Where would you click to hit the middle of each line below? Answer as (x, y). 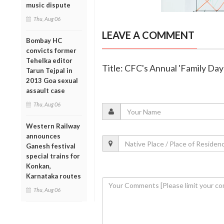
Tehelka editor (49, 60)
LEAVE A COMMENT (148, 35)
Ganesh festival (51, 146)
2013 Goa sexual (52, 80)
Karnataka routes (53, 176)
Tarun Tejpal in (49, 70)
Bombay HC (44, 40)
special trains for (53, 156)
